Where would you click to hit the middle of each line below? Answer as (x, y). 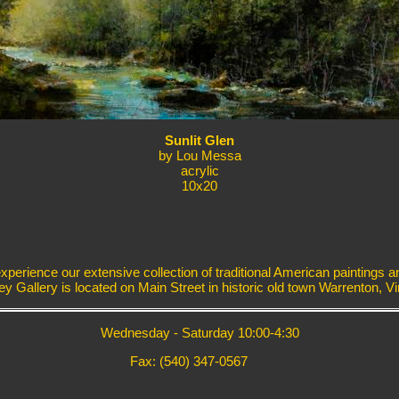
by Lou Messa (199, 156)
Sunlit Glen (199, 141)
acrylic (199, 171)
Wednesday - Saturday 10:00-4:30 (199, 333)
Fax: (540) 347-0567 (189, 362)
